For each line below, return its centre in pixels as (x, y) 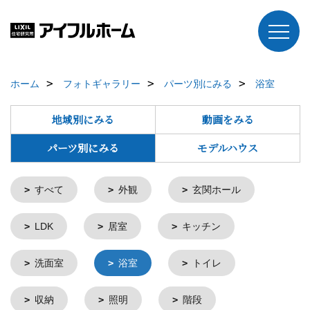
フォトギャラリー (102, 84)
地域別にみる (83, 119)
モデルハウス (228, 148)
